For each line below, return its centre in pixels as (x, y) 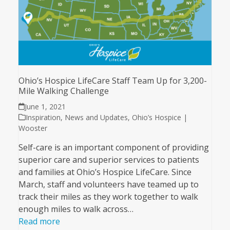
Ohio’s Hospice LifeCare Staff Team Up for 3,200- (112, 80)
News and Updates (96, 117)
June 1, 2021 (45, 106)
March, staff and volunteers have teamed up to (108, 184)
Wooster (33, 128)
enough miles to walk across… (76, 209)
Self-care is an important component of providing (113, 147)
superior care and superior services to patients (109, 159)
